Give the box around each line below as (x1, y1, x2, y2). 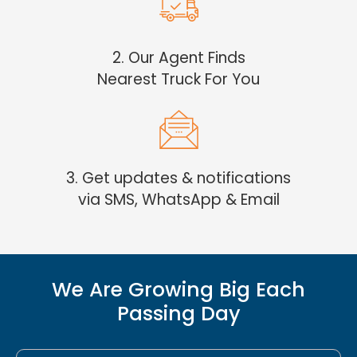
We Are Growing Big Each (52, 275, 305, 304)
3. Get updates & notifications (66, 167, 291, 189)
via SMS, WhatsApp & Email (77, 188, 280, 210)
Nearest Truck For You (97, 68, 260, 90)
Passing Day (116, 299, 241, 328)
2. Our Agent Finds (112, 46, 245, 69)
